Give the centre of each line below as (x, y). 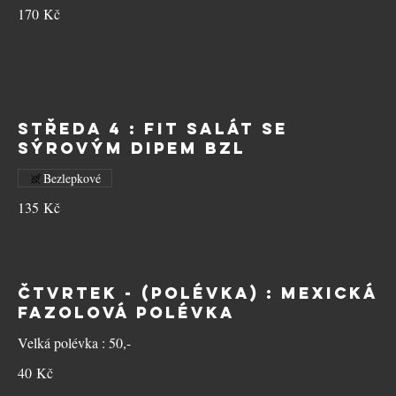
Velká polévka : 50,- (74, 343)
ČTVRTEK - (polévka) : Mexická (198, 293)
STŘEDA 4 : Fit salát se (153, 129)
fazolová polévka (126, 312)
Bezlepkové (72, 178)
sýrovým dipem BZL (132, 148)
